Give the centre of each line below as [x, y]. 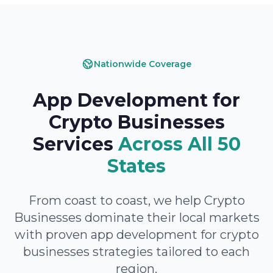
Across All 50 [179, 144]
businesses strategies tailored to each [136, 252]
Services [73, 144]
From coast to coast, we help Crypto [136, 200]
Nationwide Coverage [143, 64]
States [136, 166]
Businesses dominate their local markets [136, 218]
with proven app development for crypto [136, 235]
